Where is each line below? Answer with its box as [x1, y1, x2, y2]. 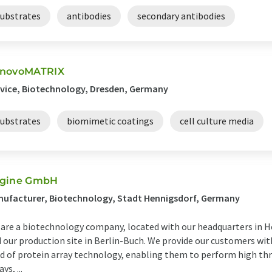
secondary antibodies [137, 10, 225, 22]
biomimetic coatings [67, 115, 154, 127]
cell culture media [180, 115, 254, 127]
